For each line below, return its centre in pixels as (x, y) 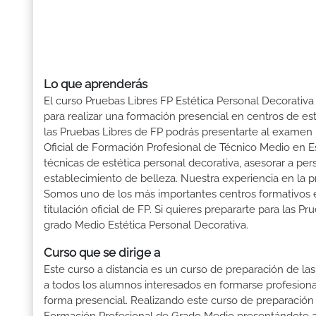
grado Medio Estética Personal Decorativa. (146, 225)
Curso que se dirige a (102, 253)
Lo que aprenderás (96, 84)
